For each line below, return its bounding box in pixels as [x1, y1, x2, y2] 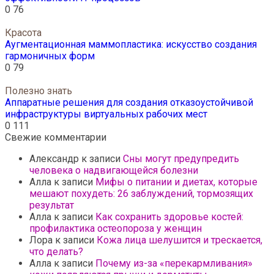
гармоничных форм [5, 50, 95, 62]
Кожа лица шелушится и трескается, [97, 234, 262, 246]
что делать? [29, 246, 83, 258]
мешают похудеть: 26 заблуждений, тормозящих [29, 188, 253, 200]
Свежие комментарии [5, 131, 106, 144]
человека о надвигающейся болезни [29, 165, 198, 177]
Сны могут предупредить [123, 153, 239, 165]
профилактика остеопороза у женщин [29, 223, 202, 235]
